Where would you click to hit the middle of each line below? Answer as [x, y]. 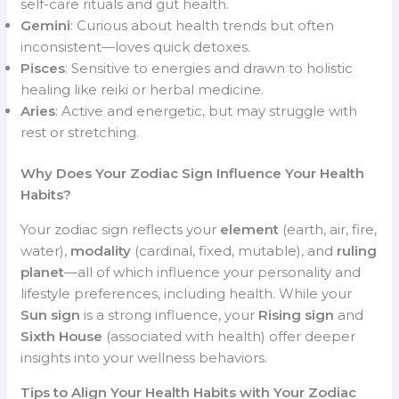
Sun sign [51, 315]
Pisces [43, 68]
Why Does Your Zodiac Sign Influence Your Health [193, 174]
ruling [357, 251]
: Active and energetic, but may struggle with [207, 110]
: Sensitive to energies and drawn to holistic [209, 68]
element [250, 230]
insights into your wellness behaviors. [144, 358]
